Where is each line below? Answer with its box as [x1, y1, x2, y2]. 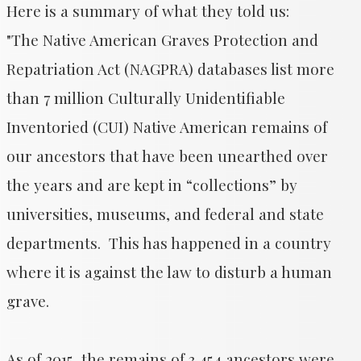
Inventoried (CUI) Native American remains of [6, 116, 327, 137]
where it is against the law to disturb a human [6, 261, 332, 282]
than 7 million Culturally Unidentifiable [6, 87, 285, 108]
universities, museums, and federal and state [6, 203, 324, 224]
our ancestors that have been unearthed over [6, 145, 328, 166]
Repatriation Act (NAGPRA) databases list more [6, 58, 334, 79]
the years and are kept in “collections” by [6, 174, 297, 195]
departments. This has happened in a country [6, 232, 331, 253]
